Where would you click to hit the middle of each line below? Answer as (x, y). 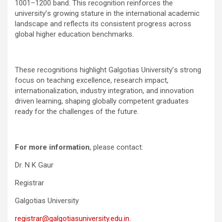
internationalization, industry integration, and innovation (104, 90)
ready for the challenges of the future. (77, 111)
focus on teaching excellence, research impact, (92, 80)
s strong (188, 70)
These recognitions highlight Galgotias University (94, 70)
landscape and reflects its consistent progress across (103, 24)
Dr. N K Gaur (34, 165)
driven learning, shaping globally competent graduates (102, 101)
